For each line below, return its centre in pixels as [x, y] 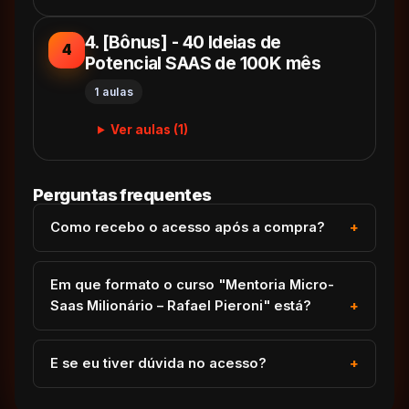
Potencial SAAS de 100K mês [203, 63]
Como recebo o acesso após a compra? [188, 227]
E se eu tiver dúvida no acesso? [158, 363]
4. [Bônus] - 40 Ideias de [183, 42]
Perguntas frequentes [122, 194]
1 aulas [114, 91]
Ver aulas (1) [150, 129]
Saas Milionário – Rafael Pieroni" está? [181, 305]
